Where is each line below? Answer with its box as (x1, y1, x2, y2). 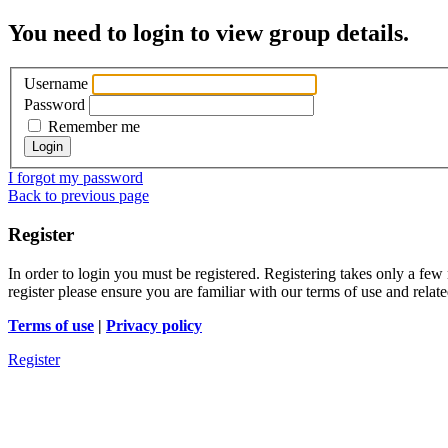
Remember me (44, 118, 140, 136)
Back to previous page (8, 187, 149, 205)
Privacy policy (106, 316, 202, 334)
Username (24, 75, 88, 93)
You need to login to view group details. (8, 19, 409, 46)
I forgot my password (8, 169, 143, 187)
